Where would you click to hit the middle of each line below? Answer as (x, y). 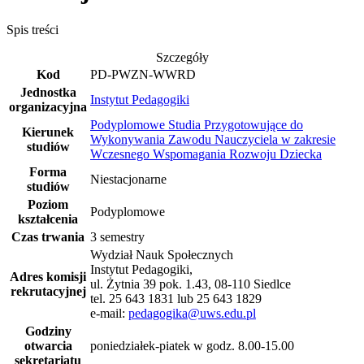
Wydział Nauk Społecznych (162, 254)
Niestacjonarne (128, 179)
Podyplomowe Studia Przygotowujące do (197, 124)
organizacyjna (48, 106)
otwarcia (48, 345)
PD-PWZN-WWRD (143, 74)
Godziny (48, 331)
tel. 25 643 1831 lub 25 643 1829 (176, 298)
